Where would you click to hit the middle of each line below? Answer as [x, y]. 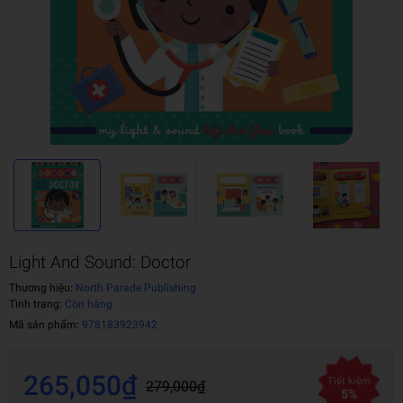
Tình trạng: [37, 304]
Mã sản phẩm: [45, 325]
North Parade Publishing [134, 288]
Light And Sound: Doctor [100, 262]
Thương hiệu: [41, 288]
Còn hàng [89, 304]
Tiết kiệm [349, 381]
